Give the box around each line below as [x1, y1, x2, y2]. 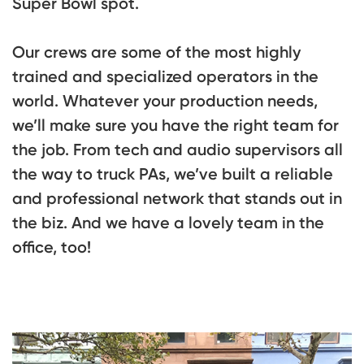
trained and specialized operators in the [12, 67, 318, 86]
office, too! [12, 237, 91, 257]
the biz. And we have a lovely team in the [12, 213, 324, 232]
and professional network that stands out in [12, 188, 342, 208]
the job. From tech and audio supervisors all [12, 140, 343, 159]
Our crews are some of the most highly [12, 42, 301, 62]
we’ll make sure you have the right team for [12, 115, 339, 135]
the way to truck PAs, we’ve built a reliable [12, 164, 333, 184]
